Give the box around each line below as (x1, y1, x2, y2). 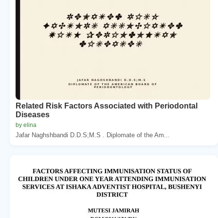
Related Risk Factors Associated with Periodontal (16, 101, 198, 110)
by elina (16, 121, 36, 128)
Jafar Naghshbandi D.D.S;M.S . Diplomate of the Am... (16, 131, 170, 139)
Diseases (16, 110, 50, 119)
